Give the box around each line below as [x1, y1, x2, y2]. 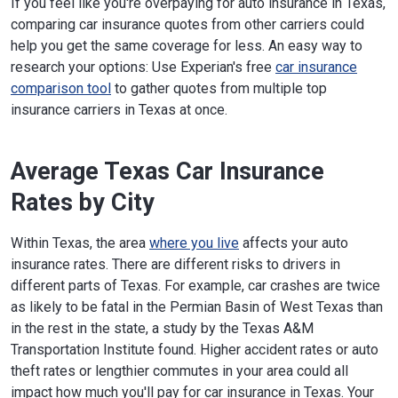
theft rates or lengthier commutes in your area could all [11, 362, 348, 379]
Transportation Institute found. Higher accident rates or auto [11, 340, 378, 358]
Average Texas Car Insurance [11, 156, 324, 186]
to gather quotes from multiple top [111, 79, 327, 97]
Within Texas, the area [11, 234, 149, 251]
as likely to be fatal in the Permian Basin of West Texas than [11, 298, 383, 315]
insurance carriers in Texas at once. [11, 100, 227, 118]
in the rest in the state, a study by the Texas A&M [11, 319, 314, 337]
